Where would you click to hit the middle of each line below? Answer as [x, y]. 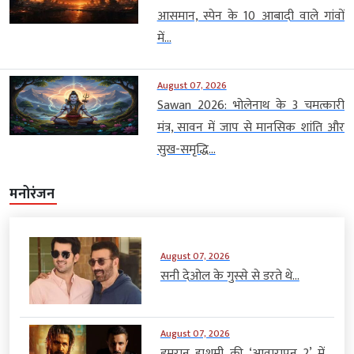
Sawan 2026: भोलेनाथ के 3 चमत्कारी [250, 105]
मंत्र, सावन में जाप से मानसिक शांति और [250, 127]
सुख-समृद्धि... [186, 149]
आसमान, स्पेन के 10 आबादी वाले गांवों [250, 16]
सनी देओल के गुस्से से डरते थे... [230, 277]
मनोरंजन [32, 194]
